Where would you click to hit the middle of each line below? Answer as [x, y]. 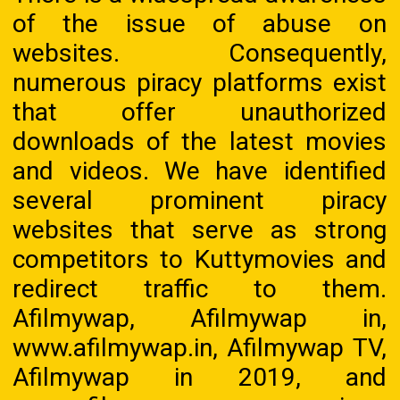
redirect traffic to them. [200, 288]
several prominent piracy [200, 200]
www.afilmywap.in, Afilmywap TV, [200, 347]
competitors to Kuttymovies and [200, 259]
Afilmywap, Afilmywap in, [200, 318]
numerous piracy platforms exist [200, 82]
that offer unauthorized [200, 112]
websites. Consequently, [200, 53]
